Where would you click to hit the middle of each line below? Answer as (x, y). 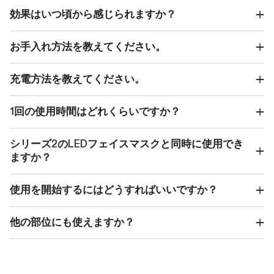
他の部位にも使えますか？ (72, 222)
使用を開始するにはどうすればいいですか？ (114, 190)
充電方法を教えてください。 (77, 79)
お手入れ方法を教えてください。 (88, 46)
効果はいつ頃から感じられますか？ (93, 14)
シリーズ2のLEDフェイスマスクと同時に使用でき (127, 144)
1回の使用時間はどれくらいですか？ (95, 111)
